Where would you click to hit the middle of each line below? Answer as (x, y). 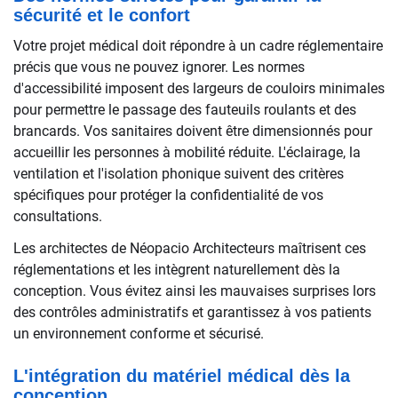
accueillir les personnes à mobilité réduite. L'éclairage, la (187, 152)
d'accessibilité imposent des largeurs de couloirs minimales (199, 88)
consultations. (58, 216)
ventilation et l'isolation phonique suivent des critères (179, 174)
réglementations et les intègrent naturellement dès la (177, 270)
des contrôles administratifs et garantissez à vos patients (192, 312)
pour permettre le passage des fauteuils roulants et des (185, 110)
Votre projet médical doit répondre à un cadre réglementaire (198, 46)
